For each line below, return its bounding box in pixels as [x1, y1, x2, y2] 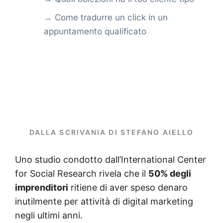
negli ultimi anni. [15, 210, 83, 221]
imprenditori [15, 182, 68, 193]
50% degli [148, 168, 191, 179]
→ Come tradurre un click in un [44, 12, 168, 22]
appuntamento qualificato [44, 26, 146, 36]
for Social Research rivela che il [15, 168, 148, 179]
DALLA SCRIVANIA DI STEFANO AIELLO [29, 127, 194, 136]
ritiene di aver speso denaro [68, 182, 188, 193]
